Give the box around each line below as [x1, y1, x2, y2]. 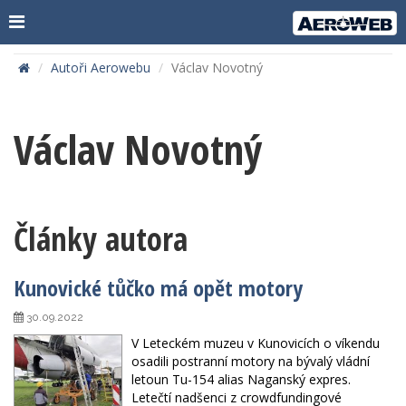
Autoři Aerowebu [51, 59, 150, 77]
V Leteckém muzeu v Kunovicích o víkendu [131, 334, 380, 353]
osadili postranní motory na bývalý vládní [131, 353, 370, 371]
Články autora [14, 217, 188, 261]
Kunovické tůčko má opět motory [14, 273, 303, 304]
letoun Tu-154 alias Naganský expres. [131, 371, 351, 389]
